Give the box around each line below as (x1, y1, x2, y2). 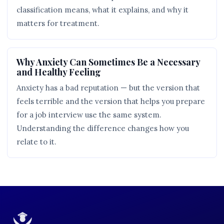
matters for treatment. (16, 18, 99, 28)
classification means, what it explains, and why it (16, 5, 188, 14)
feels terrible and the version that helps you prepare (16, 96, 205, 106)
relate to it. (16, 137, 56, 146)
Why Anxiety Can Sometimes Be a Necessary (16, 56, 200, 67)
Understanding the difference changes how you (16, 123, 189, 133)
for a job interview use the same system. (16, 110, 161, 119)
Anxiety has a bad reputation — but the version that (16, 83, 200, 92)
